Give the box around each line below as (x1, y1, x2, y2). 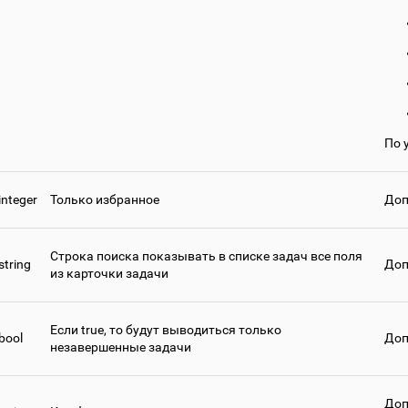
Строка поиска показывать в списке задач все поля (50, 249, 362, 264)
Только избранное (50, 192, 159, 208)
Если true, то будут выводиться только (50, 322, 281, 338)
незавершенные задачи (50, 340, 191, 355)
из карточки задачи (50, 266, 168, 281)
